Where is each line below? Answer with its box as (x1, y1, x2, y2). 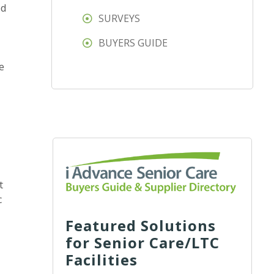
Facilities (65, 249, 138, 270)
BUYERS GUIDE (98, 36, 168, 50)
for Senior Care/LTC (65, 232, 220, 253)
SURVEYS (98, 12, 141, 26)
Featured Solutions (65, 215, 217, 235)
